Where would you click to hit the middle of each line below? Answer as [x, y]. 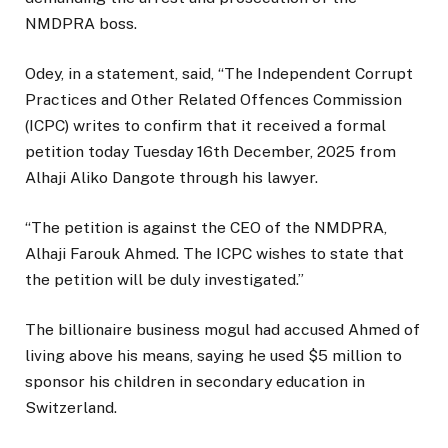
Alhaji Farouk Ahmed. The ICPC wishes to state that [214, 254]
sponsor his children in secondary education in [195, 382]
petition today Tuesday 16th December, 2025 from [210, 152]
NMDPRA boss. [81, 23]
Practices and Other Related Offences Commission [213, 100]
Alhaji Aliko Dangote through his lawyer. [171, 178]
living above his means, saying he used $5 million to [213, 356]
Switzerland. [71, 408]
